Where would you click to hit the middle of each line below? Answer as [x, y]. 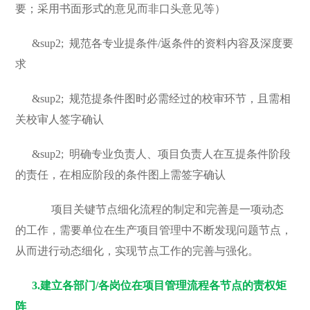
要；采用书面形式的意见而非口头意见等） [121, 9]
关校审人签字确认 [60, 119]
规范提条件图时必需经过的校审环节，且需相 [180, 99]
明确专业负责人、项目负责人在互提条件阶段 [180, 154]
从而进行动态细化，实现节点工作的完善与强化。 [137, 251]
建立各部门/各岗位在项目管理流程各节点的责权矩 [164, 285]
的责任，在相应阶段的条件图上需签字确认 [121, 175]
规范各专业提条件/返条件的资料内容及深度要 [182, 43]
